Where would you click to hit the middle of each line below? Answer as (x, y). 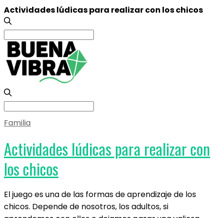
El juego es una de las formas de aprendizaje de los (100, 194)
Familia (17, 123)
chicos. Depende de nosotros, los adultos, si (86, 207)
